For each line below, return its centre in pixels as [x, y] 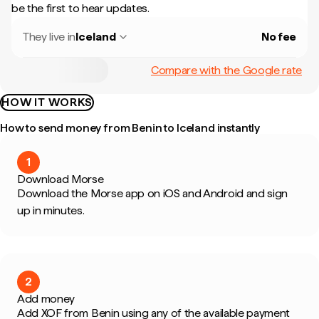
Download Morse [61, 179]
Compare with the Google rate [226, 70]
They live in [49, 37]
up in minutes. [51, 210]
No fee [278, 37]
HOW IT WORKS [47, 102]
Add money [46, 299]
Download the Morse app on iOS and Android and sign [152, 193]
